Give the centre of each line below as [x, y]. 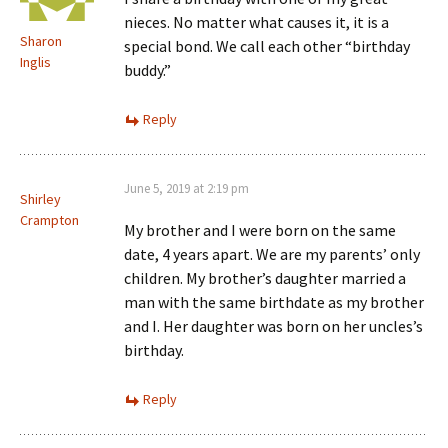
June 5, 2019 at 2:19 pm [186, 188]
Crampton [49, 220]
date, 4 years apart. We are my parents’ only [272, 254]
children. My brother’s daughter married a [265, 278]
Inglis [35, 62]
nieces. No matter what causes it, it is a [256, 22]
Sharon [41, 41]
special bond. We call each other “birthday [267, 46]
